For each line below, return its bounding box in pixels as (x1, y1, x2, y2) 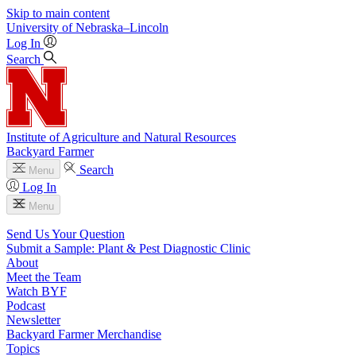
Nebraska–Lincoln (75, 21, 168, 34)
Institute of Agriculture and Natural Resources (6, 130, 236, 144)
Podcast (6, 299, 45, 312)
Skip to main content (6, 6, 110, 20)
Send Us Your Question (6, 227, 125, 241)
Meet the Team (6, 270, 81, 284)
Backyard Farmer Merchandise (6, 327, 161, 341)
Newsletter (6, 313, 60, 327)
